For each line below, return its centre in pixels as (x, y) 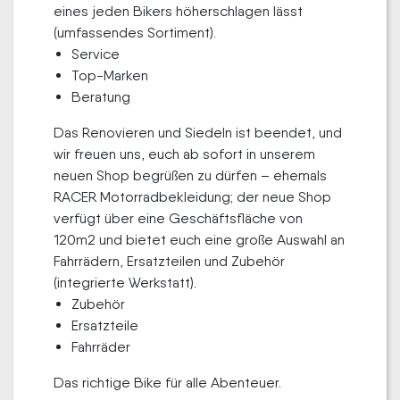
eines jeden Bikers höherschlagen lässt (178, 11)
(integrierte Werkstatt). (125, 283)
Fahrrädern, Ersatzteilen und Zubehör (169, 261)
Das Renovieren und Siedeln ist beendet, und (198, 133)
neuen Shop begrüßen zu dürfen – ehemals (190, 175)
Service (96, 54)
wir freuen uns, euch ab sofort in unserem (184, 154)
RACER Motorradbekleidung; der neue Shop (192, 197)
